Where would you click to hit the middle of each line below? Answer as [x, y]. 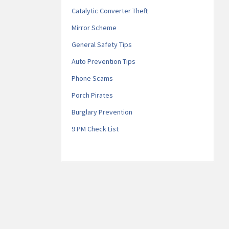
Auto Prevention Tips [103, 61]
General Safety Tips [101, 44]
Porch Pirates [92, 95]
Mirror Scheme [94, 27]
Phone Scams [92, 78]
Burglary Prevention [102, 112]
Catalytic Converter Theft [109, 10]
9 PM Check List [95, 129]
